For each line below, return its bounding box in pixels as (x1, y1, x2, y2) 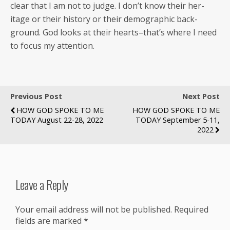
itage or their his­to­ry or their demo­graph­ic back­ (10, 13, 198, 25)
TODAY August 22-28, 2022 (10, 115, 103, 125)
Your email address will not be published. (15, 203, 172, 215)
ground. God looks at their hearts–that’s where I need (10, 27, 217, 38)
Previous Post (10, 91, 62, 101)
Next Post (182, 91, 220, 101)
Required (174, 203, 208, 215)
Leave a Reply (15, 175, 68, 194)
